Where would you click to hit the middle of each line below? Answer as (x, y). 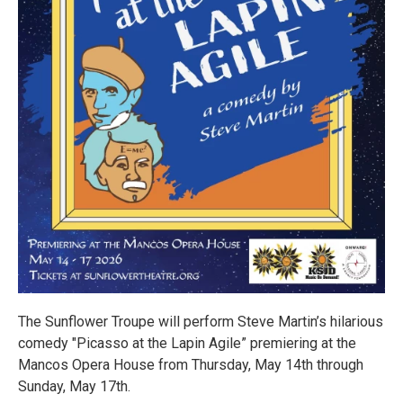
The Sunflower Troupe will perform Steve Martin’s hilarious (201, 322)
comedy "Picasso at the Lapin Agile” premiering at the (187, 344)
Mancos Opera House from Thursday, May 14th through (191, 365)
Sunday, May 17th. (74, 387)
